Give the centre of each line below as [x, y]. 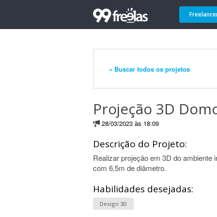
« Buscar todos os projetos [149, 69]
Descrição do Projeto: [140, 144]
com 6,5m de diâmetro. [130, 168]
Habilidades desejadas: [143, 189]
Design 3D [113, 204]
